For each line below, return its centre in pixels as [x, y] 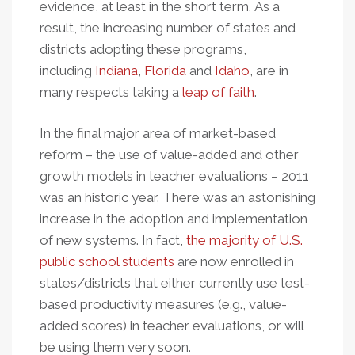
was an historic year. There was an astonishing [177, 197]
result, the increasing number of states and [168, 28]
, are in [269, 71]
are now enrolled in [234, 261]
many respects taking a [111, 92]
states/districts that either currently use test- [175, 283]
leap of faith [218, 92]
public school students [107, 261]
